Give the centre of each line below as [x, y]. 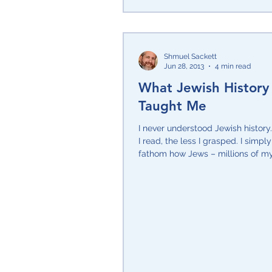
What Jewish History [204, 87]
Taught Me [172, 106]
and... [149, 166]
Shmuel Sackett [190, 56]
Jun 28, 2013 [184, 66]
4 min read [233, 66]
